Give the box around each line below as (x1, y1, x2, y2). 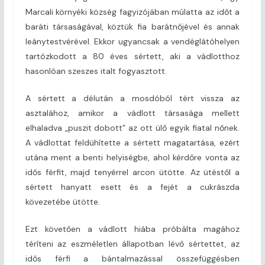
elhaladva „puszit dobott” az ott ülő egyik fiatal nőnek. (25, 122, 240, 133)
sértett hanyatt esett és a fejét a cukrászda (25, 181, 240, 192)
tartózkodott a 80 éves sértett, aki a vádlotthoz (25, 50, 240, 62)
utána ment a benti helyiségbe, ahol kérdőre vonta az (25, 151, 240, 163)
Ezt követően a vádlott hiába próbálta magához (25, 223, 240, 234)
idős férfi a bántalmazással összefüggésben (25, 253, 240, 264)
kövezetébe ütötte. (25, 196, 100, 207)
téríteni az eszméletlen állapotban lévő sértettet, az (25, 238, 240, 249)
